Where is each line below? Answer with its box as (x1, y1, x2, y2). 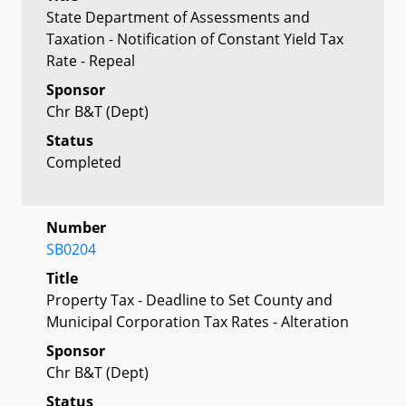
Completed (46, 151, 121, 172)
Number (46, 217, 106, 237)
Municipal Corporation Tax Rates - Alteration (46, 311, 349, 332)
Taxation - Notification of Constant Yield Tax (46, 28, 343, 49)
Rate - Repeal (46, 50, 135, 71)
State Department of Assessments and (46, 6, 310, 27)
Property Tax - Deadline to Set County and (46, 289, 333, 310)
